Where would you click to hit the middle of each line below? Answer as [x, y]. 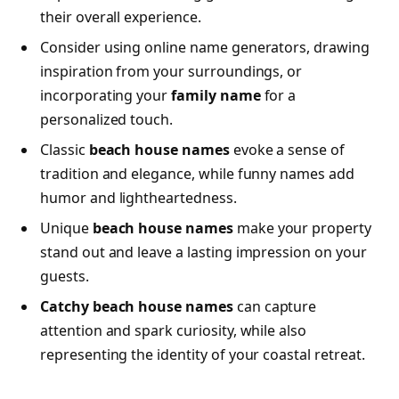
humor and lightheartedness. [138, 197]
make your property [302, 228]
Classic [65, 149]
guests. [65, 276]
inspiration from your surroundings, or [171, 71]
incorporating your [106, 95]
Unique [66, 228]
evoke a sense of [287, 149]
